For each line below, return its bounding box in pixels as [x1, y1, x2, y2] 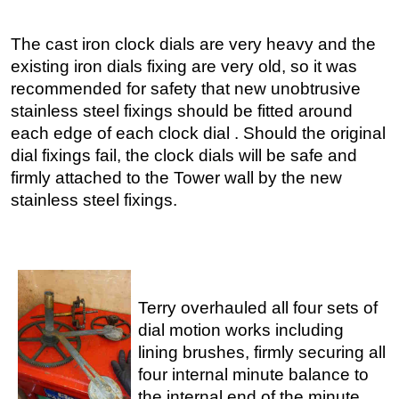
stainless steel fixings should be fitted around [11, 101, 353, 120]
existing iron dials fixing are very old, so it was [11, 56, 357, 76]
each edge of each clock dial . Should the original [11, 123, 386, 142]
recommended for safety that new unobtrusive [11, 78, 361, 98]
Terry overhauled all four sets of [138, 297, 379, 317]
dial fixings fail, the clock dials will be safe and [11, 145, 357, 165]
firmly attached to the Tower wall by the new [11, 167, 342, 187]
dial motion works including [138, 320, 345, 339]
